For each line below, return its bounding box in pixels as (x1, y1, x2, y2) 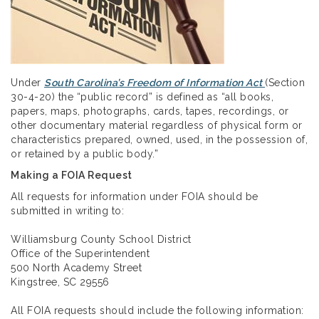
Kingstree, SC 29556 (11, 276, 110, 288)
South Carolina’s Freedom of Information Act (44, 77, 265, 89)
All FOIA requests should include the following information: (11, 305, 304, 317)
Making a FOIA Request (11, 169, 132, 182)
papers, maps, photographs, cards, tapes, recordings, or (11, 105, 289, 117)
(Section (265, 77, 305, 89)
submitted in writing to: (11, 205, 124, 217)
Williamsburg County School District (11, 234, 192, 246)
